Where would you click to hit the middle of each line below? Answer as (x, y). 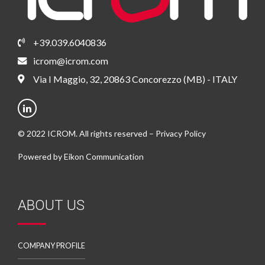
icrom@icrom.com (71, 60)
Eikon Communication (104, 156)
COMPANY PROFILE (51, 245)
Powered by (41, 156)
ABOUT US (51, 205)
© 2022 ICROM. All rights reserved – (87, 133)
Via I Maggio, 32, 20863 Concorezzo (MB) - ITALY (135, 79)
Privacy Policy (181, 133)
